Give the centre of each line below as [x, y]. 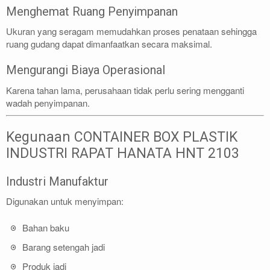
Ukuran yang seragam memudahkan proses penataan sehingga [131, 31]
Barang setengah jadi [64, 246]
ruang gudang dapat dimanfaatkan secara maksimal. [109, 44]
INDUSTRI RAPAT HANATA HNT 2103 [123, 153]
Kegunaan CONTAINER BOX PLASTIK [122, 137]
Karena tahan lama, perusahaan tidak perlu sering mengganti [125, 90]
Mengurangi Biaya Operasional [86, 70]
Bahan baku [46, 227]
